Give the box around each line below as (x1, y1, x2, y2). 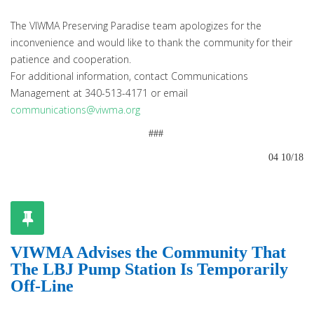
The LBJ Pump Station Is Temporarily (11, 260, 288, 278)
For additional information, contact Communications (11, 69, 248, 83)
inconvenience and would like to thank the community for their (11, 36, 292, 49)
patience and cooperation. (11, 53, 131, 66)
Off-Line (11, 277, 74, 295)
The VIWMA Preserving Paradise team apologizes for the (11, 19, 261, 32)
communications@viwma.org (11, 103, 140, 116)
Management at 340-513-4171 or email (11, 86, 188, 100)
